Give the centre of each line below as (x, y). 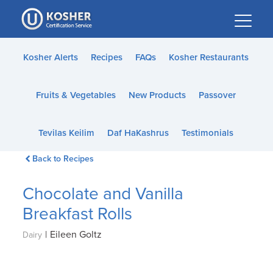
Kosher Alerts (50, 57)
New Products (157, 95)
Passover (217, 95)
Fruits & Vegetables (76, 95)
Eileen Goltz (76, 235)
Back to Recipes (63, 159)
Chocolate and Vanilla (103, 194)
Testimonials (207, 133)
